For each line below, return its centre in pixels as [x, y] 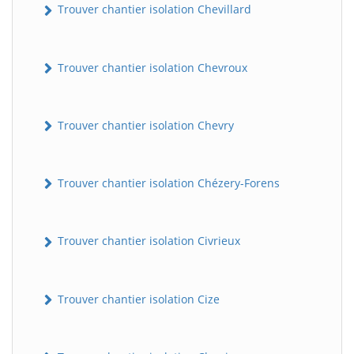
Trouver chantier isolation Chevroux [151, 67]
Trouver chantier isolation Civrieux [147, 241]
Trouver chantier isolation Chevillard [153, 9]
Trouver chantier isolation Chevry [144, 125]
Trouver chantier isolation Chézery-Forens [167, 183]
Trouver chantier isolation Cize [137, 299]
